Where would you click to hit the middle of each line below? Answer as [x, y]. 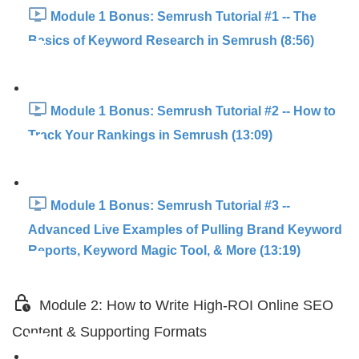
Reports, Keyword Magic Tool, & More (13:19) [164, 250]
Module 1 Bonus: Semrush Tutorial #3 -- [170, 206]
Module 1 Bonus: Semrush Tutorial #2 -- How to [193, 111]
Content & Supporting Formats [109, 332]
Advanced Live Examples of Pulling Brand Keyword [185, 230]
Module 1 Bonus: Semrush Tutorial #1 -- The [184, 17]
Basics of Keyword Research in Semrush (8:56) [171, 40]
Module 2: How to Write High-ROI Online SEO [186, 306]
